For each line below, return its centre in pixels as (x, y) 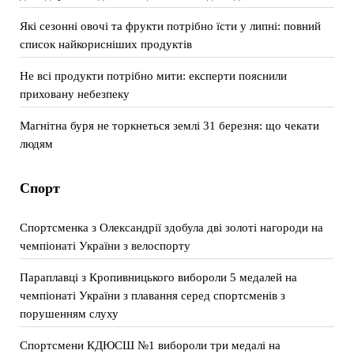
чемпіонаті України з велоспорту (105, 245)
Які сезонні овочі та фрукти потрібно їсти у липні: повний (170, 26)
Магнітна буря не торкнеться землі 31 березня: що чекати (169, 125)
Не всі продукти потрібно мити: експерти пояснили (153, 75)
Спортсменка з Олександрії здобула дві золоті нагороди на (171, 227)
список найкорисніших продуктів (105, 44)
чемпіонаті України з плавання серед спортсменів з (152, 295)
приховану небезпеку (74, 94)
